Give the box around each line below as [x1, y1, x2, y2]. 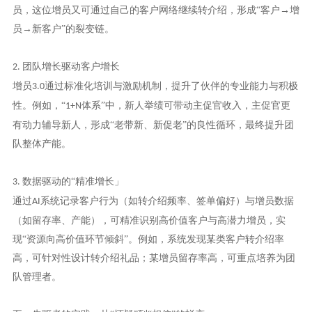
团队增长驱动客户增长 [22, 61, 120, 72]
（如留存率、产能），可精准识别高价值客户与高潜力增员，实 [12, 215, 286, 226]
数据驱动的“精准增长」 [22, 176, 124, 187]
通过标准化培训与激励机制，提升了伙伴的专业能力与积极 [44, 81, 298, 92]
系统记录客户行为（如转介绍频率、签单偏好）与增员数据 [40, 196, 294, 207]
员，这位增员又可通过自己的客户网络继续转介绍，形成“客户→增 [12, 5, 299, 16]
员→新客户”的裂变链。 [12, 24, 114, 35]
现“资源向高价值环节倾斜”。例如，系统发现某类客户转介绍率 [12, 234, 284, 245]
